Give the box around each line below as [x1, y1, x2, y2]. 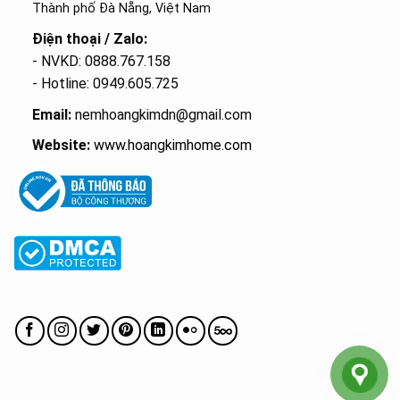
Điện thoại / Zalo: [31, 29, 147, 47]
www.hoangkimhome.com [93, 137, 252, 154]
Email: [31, 105, 71, 123]
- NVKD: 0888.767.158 [31, 52, 171, 70]
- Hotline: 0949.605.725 [31, 74, 179, 92]
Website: [31, 137, 90, 154]
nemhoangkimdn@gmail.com [71, 105, 252, 123]
